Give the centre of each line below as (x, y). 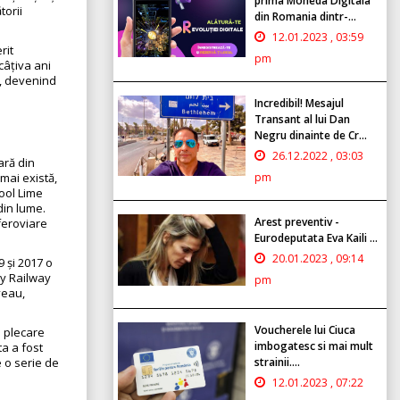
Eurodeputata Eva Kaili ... (316, 237)
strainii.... (277, 362)
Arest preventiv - (297, 221)
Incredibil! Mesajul (299, 103)
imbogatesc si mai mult (314, 346)
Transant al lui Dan (302, 119)
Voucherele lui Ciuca (305, 329)
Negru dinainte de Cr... (311, 135)
